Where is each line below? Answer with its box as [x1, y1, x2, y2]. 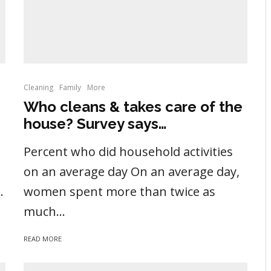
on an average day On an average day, [24, 163, 240, 180]
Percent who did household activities [24, 143, 233, 160]
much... [24, 203, 65, 220]
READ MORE [24, 234, 62, 244]
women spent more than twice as [24, 183, 215, 200]
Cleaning [24, 82, 53, 93]
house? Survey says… [24, 115, 167, 133]
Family [59, 82, 81, 93]
